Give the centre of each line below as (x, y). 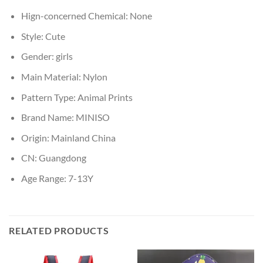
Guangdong (62, 158)
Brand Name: (48, 117)
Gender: (38, 56)
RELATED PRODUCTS (59, 230)
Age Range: (44, 178)
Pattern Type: (49, 97)
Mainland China (83, 137)
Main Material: (52, 76)
